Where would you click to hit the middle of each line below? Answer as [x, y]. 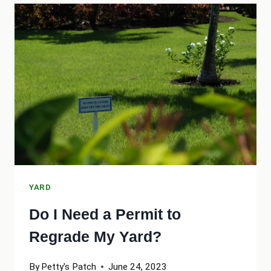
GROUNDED [111, 60]
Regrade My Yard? [95, 237]
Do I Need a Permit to [105, 214]
